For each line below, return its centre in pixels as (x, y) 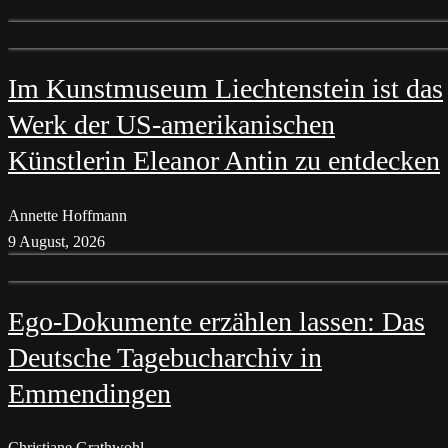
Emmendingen (89, 393)
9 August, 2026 (56, 241)
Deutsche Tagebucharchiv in (165, 357)
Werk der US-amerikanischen (171, 125)
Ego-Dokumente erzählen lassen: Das (216, 321)
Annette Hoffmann (67, 215)
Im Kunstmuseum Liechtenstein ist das (225, 89)
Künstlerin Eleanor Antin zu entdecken (224, 161)
